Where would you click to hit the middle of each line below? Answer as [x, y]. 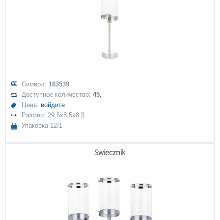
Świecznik [110, 152]
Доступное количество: [57, 95]
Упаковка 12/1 [42, 125]
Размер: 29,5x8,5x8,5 [53, 115]
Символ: [35, 84]
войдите [53, 105]
